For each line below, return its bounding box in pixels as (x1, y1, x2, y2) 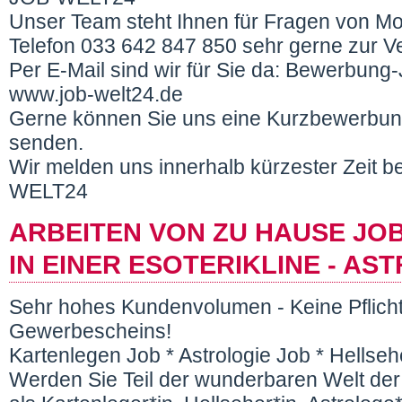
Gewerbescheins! (9, 320, 171, 344)
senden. (9, 131, 89, 154)
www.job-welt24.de (9, 83, 183, 106)
